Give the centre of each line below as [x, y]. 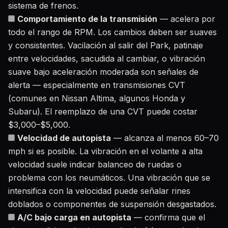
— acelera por [186, 19]
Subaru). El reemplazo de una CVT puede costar [103, 111]
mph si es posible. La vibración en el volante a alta [105, 151]
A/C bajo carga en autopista [74, 217]
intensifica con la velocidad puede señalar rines [99, 191]
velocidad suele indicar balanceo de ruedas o [95, 164]
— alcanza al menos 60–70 [165, 138]
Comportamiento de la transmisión [87, 19]
